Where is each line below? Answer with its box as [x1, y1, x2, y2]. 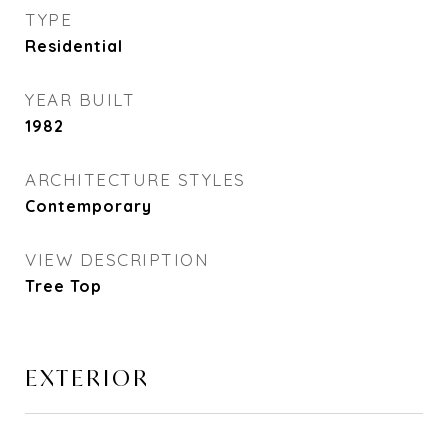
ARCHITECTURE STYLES [25, 169, 246, 190]
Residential [25, 36, 123, 56]
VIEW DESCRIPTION [25, 249, 209, 270]
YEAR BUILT [25, 89, 135, 110]
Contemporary [25, 196, 152, 216]
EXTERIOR [25, 364, 150, 392]
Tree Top [25, 276, 102, 296]
